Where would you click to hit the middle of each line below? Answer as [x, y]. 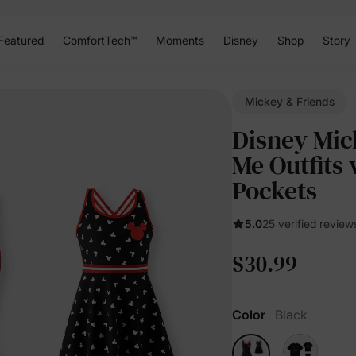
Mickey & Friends [290, 101]
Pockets [275, 191]
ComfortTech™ [99, 40]
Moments [180, 40]
